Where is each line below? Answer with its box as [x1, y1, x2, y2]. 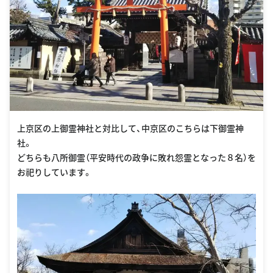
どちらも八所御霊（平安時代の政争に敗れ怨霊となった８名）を [17, 151, 256, 164]
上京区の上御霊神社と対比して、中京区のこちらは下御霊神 [17, 122, 244, 135]
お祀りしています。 [17, 166, 92, 179]
